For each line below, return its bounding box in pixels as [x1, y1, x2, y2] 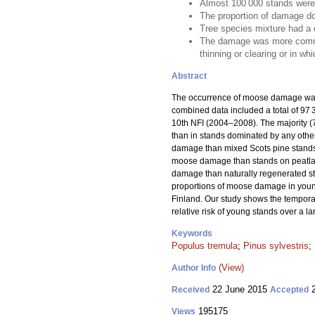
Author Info [172, 263, 216, 273]
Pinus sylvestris [243, 240, 309, 251]
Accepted [270, 285, 309, 295]
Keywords [172, 229, 212, 238]
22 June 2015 [210, 284, 270, 295]
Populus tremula [172, 240, 238, 251]
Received [172, 285, 210, 295]
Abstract [172, 71, 207, 81]
